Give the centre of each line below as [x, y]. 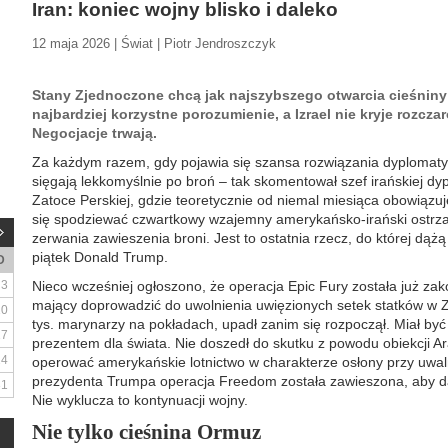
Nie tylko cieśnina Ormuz [146, 432]
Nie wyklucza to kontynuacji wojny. [140, 400]
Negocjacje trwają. [94, 133]
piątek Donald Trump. [100, 257]
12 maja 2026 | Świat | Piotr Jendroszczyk [154, 43]
